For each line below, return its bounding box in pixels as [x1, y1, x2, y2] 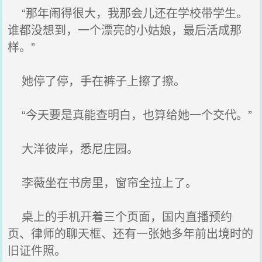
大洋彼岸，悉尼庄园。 [8, 140, 139, 157]
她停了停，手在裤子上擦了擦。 [8, 72, 186, 89]
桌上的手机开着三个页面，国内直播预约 [8, 208, 233, 225]
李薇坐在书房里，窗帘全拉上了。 [8, 174, 198, 191]
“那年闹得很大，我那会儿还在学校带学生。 [8, 4, 249, 21]
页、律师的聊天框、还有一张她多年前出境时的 [8, 225, 254, 242]
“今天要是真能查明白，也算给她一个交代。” [8, 106, 253, 123]
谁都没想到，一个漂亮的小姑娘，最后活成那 [8, 21, 242, 38]
